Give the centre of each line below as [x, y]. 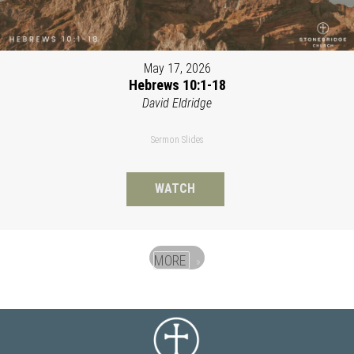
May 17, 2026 [177, 68]
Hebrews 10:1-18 [177, 85]
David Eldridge [177, 103]
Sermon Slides [177, 139]
